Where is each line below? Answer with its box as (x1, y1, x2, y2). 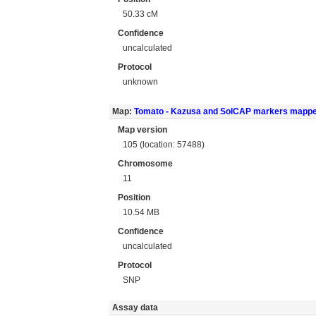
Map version (118, 125, 167, 135)
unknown (123, 76, 159, 87)
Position (118, 193, 150, 202)
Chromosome (118, 159, 173, 169)
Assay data (111, 303, 162, 312)
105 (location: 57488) (123, 139, 205, 150)
